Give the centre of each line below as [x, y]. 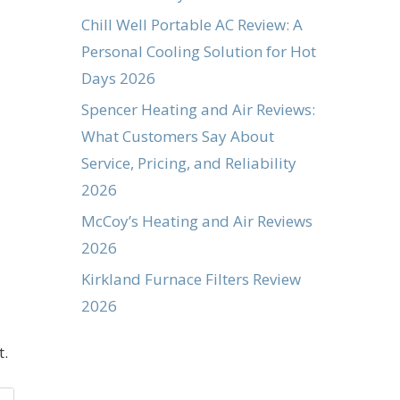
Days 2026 [118, 78]
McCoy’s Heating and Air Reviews [197, 221]
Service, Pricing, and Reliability [189, 162]
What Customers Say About [178, 136]
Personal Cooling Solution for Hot [199, 51]
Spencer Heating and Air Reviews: [198, 109]
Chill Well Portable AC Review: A [192, 24]
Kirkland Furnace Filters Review [191, 279]
